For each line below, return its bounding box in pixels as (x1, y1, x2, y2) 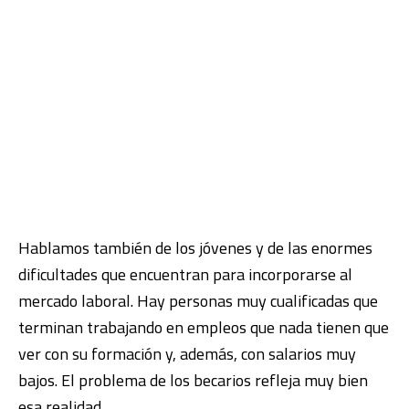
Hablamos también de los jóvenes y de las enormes (18, 236, 372, 260)
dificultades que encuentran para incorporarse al (18, 262, 352, 287)
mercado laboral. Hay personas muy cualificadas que (18, 288, 378, 313)
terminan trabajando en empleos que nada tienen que (18, 315, 389, 340)
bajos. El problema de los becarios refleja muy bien (18, 368, 368, 393)
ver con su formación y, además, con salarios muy (18, 341, 356, 366)
